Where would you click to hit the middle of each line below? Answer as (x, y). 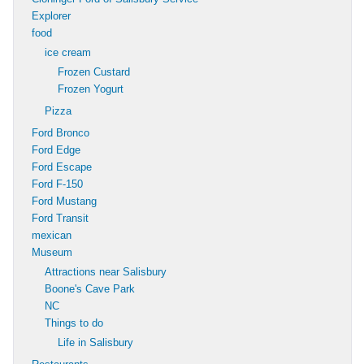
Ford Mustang (64, 201)
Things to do (74, 323)
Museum (52, 252)
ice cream (68, 52)
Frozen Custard (94, 71)
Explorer (51, 15)
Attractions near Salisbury (106, 271)
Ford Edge (56, 149)
